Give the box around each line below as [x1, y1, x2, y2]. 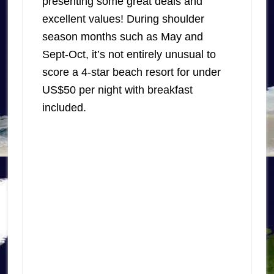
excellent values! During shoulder [42, 12, 204, 25]
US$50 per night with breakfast [42, 83, 193, 96]
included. [42, 101, 86, 114]
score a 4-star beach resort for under [42, 65, 221, 78]
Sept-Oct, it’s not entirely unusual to [42, 48, 216, 61]
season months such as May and [42, 30, 203, 43]
